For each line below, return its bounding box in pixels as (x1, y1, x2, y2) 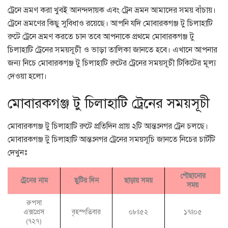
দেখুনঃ (8, 148, 27, 158)
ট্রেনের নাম (20, 176, 48, 185)
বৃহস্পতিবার (72, 207, 101, 216)
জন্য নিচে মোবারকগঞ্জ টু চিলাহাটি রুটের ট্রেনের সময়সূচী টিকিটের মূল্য (8, 58, 216, 68)
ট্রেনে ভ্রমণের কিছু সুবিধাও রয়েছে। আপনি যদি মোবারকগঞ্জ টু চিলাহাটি (8, 18, 213, 28)
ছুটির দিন (74, 176, 99, 185)
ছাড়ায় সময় (124, 176, 153, 185)
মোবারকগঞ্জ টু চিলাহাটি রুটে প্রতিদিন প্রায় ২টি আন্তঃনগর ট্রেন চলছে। (8, 121, 208, 132)
